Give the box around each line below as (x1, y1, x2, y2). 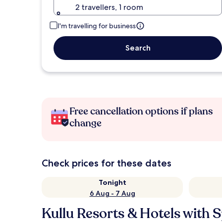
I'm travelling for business (57, 21, 136, 30)
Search (125, 43, 151, 53)
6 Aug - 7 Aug (89, 189, 135, 198)
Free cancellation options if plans (69, 105, 213, 118)
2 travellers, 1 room (75, 2, 143, 12)
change (69, 116, 102, 130)
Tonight (98, 178, 126, 187)
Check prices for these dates (42, 157, 171, 169)
